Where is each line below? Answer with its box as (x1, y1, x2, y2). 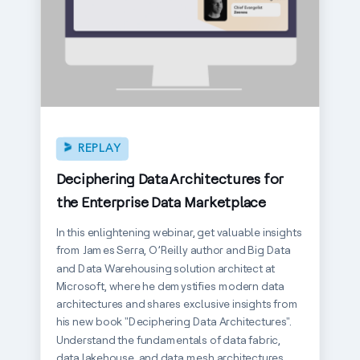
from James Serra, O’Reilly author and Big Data (55, 243, 291, 258)
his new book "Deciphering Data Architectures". (55, 315, 292, 329)
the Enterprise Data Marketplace (55, 193, 266, 212)
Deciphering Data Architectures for (55, 170, 284, 189)
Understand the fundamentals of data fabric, (55, 333, 280, 348)
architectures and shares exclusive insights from (55, 297, 299, 312)
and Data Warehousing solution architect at (55, 261, 276, 276)
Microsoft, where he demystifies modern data (55, 279, 284, 294)
